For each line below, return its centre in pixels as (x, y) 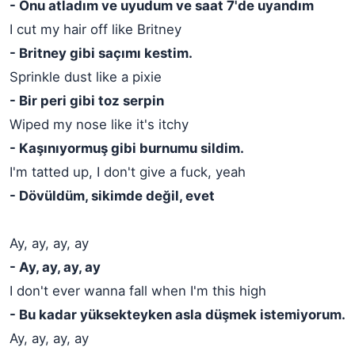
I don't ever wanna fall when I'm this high (138, 291)
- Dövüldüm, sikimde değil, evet (112, 196)
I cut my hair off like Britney (95, 29)
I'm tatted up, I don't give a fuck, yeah (128, 172)
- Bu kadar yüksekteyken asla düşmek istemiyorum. (177, 315)
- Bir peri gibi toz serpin (87, 101)
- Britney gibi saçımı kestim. (101, 53)
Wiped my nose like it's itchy (99, 124)
